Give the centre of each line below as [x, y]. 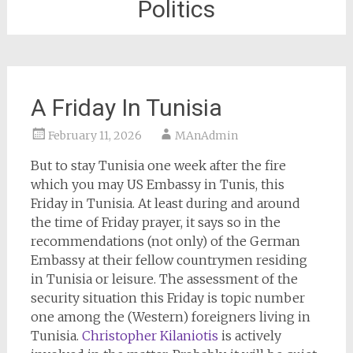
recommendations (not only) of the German [165, 241]
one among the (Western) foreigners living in [170, 317]
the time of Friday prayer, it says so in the [155, 222]
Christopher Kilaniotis [150, 336]
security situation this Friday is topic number [167, 298]
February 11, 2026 [95, 136]
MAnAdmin [206, 136]
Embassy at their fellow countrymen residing [169, 260]
